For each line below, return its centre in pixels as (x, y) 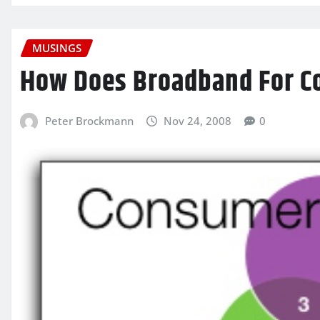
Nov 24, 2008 (198, 120)
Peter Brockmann (89, 120)
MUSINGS (57, 48)
